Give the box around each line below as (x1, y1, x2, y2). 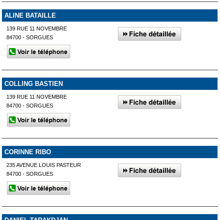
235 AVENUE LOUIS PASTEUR (6, 162, 82, 168)
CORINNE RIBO (4, 148, 51, 156)
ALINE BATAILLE (4, 12, 56, 20)
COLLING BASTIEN (4, 80, 63, 87)
